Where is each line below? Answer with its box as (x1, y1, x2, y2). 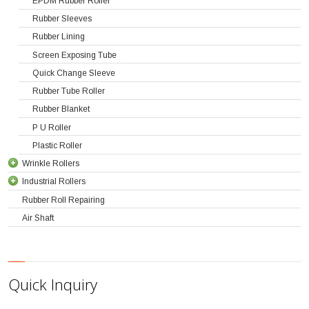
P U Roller (32, 122, 72, 132)
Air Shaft (22, 212, 54, 223)
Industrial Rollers (22, 177, 86, 187)
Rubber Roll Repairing (22, 195, 106, 205)
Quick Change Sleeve (32, 68, 116, 78)
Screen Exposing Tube (32, 50, 117, 60)
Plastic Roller (32, 140, 83, 150)
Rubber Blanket (32, 104, 90, 114)
